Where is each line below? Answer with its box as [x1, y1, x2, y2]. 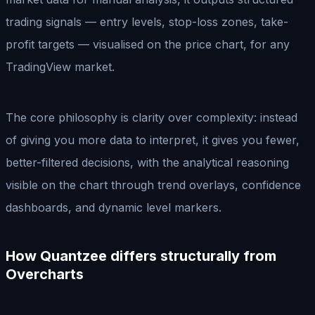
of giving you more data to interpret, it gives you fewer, [6, 132, 300, 147]
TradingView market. [6, 59, 115, 74]
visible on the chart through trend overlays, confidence [6, 177, 301, 192]
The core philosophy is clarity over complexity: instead [6, 110, 297, 124]
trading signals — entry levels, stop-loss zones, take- [6, 14, 288, 29]
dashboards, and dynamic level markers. [6, 200, 221, 214]
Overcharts [6, 265, 84, 283]
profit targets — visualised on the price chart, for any [6, 37, 290, 51]
